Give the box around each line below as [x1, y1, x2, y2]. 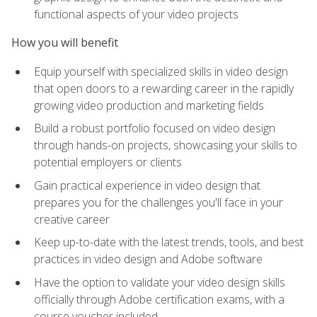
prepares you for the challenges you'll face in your [34, 194, 283, 210]
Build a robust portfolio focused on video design [34, 120, 275, 137]
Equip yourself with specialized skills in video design [34, 63, 288, 79]
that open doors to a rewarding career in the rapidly [34, 80, 294, 96]
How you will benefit [11, 35, 118, 51]
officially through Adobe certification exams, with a [34, 292, 284, 308]
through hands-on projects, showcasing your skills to [34, 137, 297, 154]
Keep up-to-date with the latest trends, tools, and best [34, 234, 304, 250]
